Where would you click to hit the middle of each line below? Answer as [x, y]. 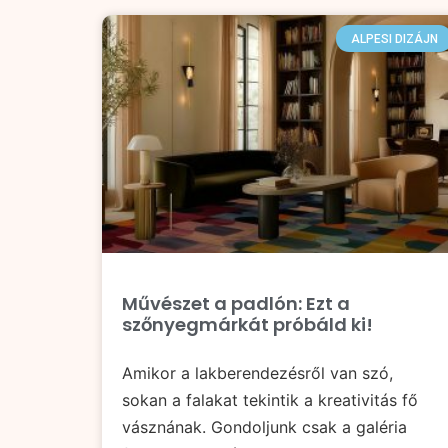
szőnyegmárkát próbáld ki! [247, 324]
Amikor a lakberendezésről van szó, [257, 372]
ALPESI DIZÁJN [394, 38]
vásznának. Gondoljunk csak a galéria [264, 426]
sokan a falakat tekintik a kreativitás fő [270, 399]
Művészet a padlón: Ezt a [236, 303]
